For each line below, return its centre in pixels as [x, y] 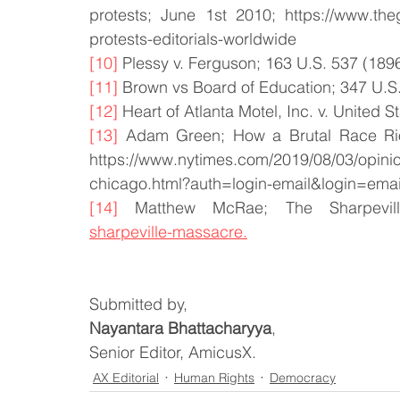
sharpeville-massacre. [168, 232]
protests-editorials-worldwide [193, 39]
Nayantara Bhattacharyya [180, 328]
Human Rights [214, 377]
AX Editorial [126, 377]
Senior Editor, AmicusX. [173, 352]
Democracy [303, 377]
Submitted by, [138, 304]
